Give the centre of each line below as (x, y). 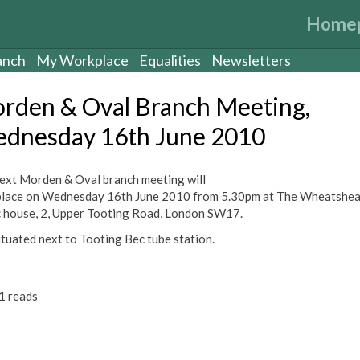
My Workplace (82, 60)
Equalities (170, 60)
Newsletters (251, 60)
